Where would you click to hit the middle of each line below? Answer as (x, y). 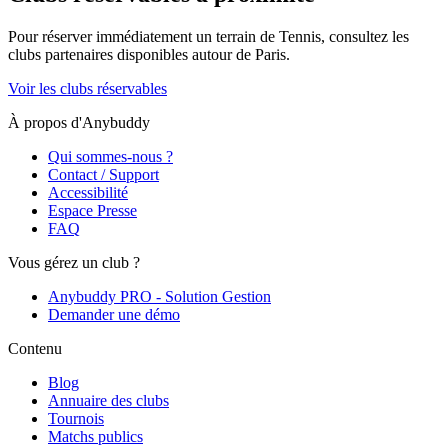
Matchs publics (95, 436)
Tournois (76, 418)
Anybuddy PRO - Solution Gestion (159, 296)
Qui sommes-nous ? (110, 156)
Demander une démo (114, 314)
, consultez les (365, 36)
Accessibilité (88, 192)
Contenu (35, 348)
